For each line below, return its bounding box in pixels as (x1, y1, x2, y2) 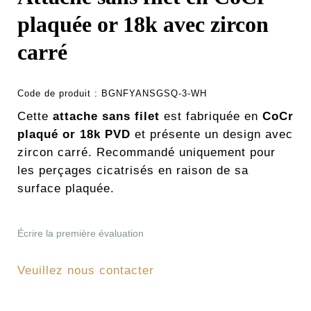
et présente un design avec (131, 128, 293, 142)
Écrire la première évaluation (17, 228, 144, 239)
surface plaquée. (17, 182, 115, 196)
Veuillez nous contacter (17, 264, 154, 278)
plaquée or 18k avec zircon (17, 12, 269, 37)
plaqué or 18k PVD (17, 128, 131, 142)
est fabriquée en (160, 110, 262, 124)
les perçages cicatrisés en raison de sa (17, 164, 249, 178)
